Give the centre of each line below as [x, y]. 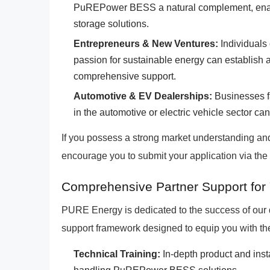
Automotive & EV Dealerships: [143, 96]
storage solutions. [111, 24]
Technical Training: [117, 254]
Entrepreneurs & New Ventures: [146, 44]
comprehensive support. [125, 76]
